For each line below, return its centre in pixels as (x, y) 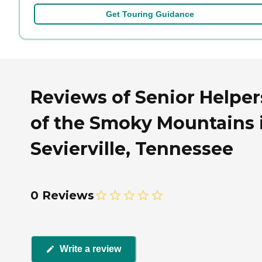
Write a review (90, 249)
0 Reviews (62, 195)
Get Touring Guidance (150, 14)
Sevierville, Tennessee (132, 149)
